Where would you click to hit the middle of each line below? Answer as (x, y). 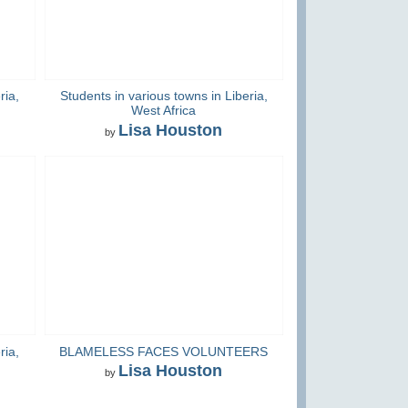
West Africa (164, 111)
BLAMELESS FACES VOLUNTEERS (164, 351)
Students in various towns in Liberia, (163, 96)
